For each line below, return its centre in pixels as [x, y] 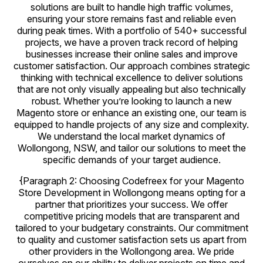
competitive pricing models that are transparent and [131, 216]
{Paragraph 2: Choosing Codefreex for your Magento [131, 181]
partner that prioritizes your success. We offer [131, 204]
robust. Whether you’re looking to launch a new [131, 101]
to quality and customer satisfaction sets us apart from [131, 240]
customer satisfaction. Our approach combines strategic [131, 66]
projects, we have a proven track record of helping [131, 42]
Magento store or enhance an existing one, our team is [131, 113]
